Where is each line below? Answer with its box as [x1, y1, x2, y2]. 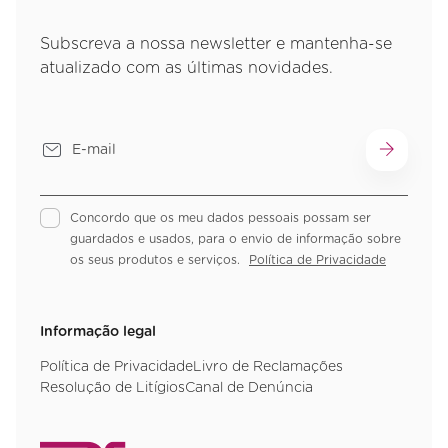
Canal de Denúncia [185, 381, 313, 395]
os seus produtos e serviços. [70, 254, 244, 266]
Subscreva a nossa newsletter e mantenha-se [40, 36, 392, 52]
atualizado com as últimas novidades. [40, 60, 333, 76]
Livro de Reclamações [193, 360, 343, 374]
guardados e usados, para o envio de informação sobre [70, 233, 401, 245]
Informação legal [40, 325, 156, 339]
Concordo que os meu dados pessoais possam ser [70, 212, 371, 224]
